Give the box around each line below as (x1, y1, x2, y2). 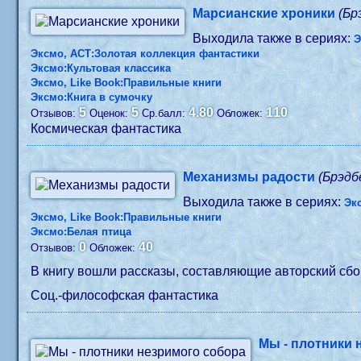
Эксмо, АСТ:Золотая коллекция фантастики (31, 48, 260, 60)
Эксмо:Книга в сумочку (31, 91, 153, 103)
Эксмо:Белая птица (31, 226, 132, 238)
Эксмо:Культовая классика (31, 62, 172, 74)
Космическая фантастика (31, 122, 182, 135)
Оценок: (89, 107, 132, 119)
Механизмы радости (183, 170, 316, 184)
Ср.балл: (142, 107, 189, 119)
